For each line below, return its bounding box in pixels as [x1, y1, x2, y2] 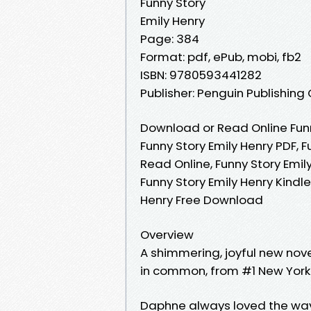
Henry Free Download [140, 191, 263, 208]
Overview [140, 226, 194, 243]
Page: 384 [140, 30, 199, 47]
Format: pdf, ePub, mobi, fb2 [140, 48, 301, 65]
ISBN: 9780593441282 [140, 66, 262, 83]
